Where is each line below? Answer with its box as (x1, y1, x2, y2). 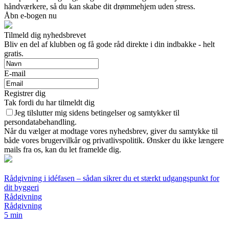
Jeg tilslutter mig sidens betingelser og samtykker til (14, 108, 179, 118)
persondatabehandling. (4, 118, 77, 127)
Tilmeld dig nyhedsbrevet (4, 31, 86, 40)
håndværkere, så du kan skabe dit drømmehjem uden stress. (4, 2, 195, 11)
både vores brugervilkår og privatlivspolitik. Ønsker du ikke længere (4, 136, 224, 145)
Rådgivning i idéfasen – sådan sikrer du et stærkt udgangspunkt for (4, 174, 219, 183)
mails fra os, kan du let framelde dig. (4, 145, 121, 154)
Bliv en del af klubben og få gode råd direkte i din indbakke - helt (4, 40, 215, 49)
